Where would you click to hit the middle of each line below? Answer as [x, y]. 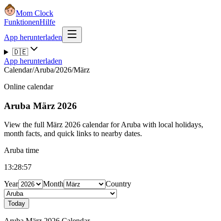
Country [118, 184]
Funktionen [22, 22]
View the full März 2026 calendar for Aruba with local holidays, [104, 125]
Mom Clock [35, 13]
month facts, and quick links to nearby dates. [73, 134]
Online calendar [29, 87]
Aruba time [21, 150]
